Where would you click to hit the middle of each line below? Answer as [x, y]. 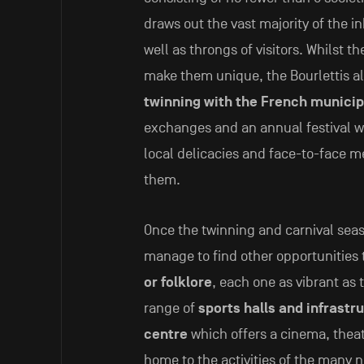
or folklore [178, 283]
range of [171, 309]
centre [165, 335]
